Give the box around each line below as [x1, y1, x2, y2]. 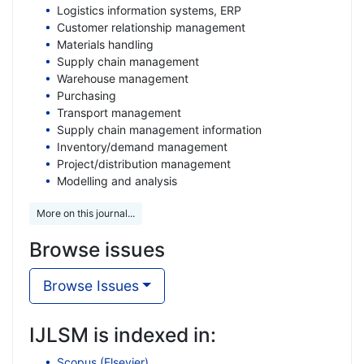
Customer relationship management [56, 19, 245, 34]
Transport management [56, 105, 181, 119]
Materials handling [56, 37, 154, 51]
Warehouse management [56, 71, 188, 85]
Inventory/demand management [56, 139, 227, 154]
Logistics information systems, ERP [56, 2, 241, 17]
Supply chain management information [56, 122, 262, 136]
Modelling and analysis [56, 173, 177, 188]
